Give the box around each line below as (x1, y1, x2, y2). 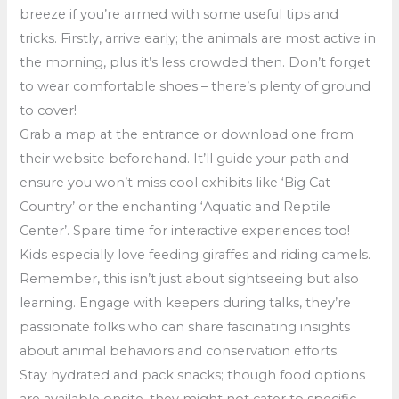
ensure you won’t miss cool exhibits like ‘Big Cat (20, 174, 331, 191)
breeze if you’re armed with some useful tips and (20, 5, 339, 22)
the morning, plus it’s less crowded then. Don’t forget (20, 53, 371, 70)
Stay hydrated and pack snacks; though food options (20, 366, 366, 383)
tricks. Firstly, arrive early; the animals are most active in (20, 29, 377, 46)
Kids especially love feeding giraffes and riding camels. (20, 246, 371, 263)
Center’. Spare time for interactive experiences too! (20, 222, 351, 239)
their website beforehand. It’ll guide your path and (20, 150, 350, 167)
